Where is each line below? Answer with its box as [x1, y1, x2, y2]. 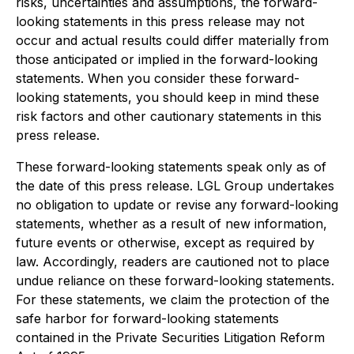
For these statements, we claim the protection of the [16, 292, 330, 307]
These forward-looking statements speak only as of [16, 159, 326, 175]
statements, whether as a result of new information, [16, 216, 327, 232]
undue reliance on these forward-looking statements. [16, 273, 334, 288]
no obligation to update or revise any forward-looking [16, 197, 338, 213]
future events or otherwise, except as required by [16, 235, 314, 250]
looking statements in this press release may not [16, 13, 304, 29]
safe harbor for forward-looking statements [16, 311, 279, 326]
